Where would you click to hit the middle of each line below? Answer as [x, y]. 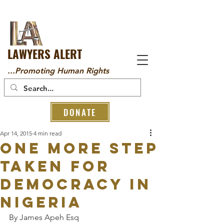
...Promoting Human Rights [58, 71]
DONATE [80, 112]
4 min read [47, 133]
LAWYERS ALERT [45, 54]
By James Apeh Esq [44, 217]
